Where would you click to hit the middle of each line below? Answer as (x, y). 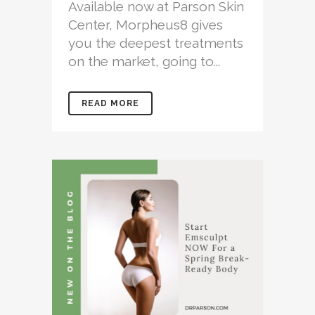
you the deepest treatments (156, 43)
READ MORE (110, 103)
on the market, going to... (144, 61)
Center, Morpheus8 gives (146, 24)
